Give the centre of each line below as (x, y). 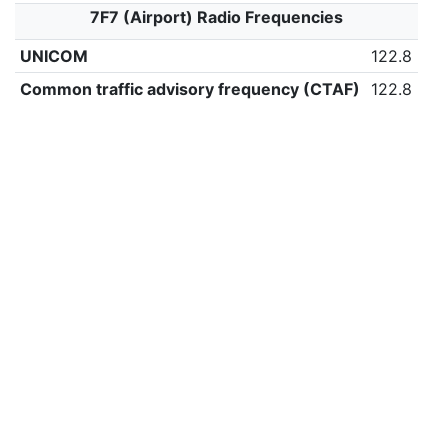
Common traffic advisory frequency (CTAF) (189, 89)
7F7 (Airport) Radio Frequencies (216, 17)
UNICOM (53, 56)
